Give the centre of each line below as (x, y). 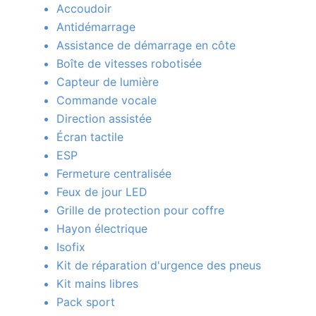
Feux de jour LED (102, 192)
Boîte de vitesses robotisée (129, 64)
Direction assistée (104, 119)
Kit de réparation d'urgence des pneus (159, 266)
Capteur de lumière (108, 82)
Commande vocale (107, 101)
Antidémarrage (96, 27)
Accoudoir (84, 9)
